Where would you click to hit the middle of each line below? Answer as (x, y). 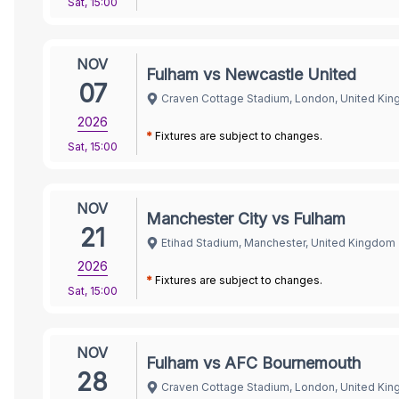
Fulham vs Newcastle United (251, 74)
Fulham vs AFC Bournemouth (253, 362)
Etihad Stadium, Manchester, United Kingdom (278, 242)
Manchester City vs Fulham (246, 218)
